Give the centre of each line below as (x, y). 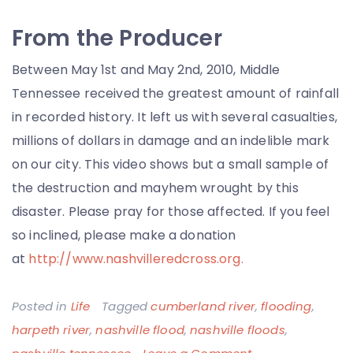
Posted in (41, 306)
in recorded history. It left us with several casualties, (175, 117)
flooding (286, 306)
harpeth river (51, 330)
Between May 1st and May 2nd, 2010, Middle (146, 70)
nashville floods (238, 330)
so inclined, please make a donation (124, 235)
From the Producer (117, 38)
